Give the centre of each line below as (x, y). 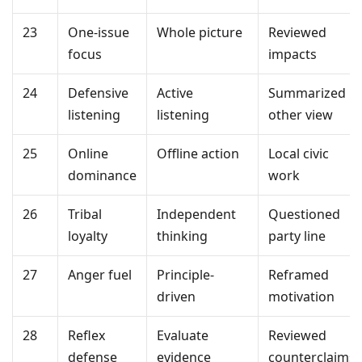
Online (88, 154)
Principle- (185, 275)
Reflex (86, 336)
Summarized (307, 93)
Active (175, 93)
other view (301, 115)
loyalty (88, 236)
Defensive (98, 93)
